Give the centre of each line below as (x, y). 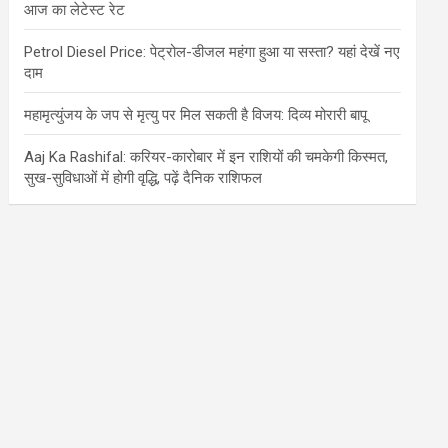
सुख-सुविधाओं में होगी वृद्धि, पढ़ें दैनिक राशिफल (143, 178)
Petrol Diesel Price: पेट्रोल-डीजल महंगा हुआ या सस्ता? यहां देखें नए (212, 52)
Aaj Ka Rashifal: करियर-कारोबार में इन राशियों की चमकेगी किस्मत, (206, 157)
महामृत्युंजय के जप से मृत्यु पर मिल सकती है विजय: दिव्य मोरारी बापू (196, 115)
